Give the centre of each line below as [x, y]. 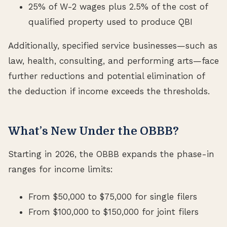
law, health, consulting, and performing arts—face [113, 61]
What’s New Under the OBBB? [93, 131]
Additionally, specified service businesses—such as [113, 46]
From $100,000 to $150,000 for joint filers [113, 212]
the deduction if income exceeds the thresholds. [109, 91]
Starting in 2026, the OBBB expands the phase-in [111, 154]
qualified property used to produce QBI [110, 22]
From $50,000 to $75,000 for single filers [113, 196]
